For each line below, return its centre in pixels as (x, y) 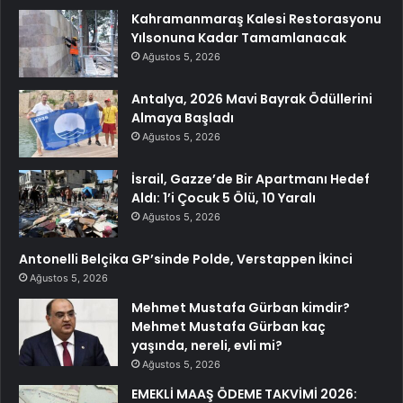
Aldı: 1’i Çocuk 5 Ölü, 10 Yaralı (224, 198)
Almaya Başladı (183, 118)
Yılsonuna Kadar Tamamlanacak (239, 38)
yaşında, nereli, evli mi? (207, 346)
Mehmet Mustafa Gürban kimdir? (241, 308)
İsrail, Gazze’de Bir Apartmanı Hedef (251, 179)
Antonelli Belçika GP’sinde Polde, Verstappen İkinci (186, 260)
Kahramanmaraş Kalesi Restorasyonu (256, 19)
